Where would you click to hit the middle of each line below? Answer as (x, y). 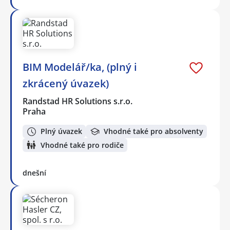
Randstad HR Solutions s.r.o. (78, 101)
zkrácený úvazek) (66, 83)
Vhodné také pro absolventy (154, 131)
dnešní (34, 172)
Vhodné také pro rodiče (82, 145)
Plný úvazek (61, 131)
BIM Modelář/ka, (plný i (80, 67)
